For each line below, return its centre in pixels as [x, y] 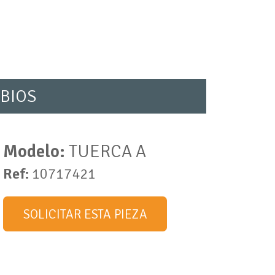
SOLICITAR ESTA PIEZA [85, 214]
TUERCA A [106, 151]
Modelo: [34, 151]
